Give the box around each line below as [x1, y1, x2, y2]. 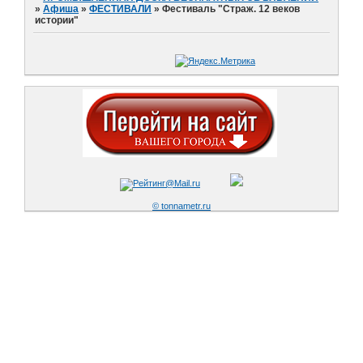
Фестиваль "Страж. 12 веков [162, 2, 301, 15]
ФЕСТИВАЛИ [89, 2, 152, 15]
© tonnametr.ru [152, 201, 211, 211]
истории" [35, 14, 79, 26]
